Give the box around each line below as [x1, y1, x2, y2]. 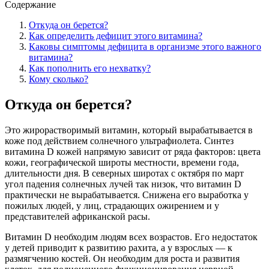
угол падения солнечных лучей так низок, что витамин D [5, 178, 241, 189]
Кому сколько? [29, 73, 88, 84]
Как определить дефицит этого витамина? [29, 30, 202, 41]
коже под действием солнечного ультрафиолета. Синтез [5, 135, 234, 146]
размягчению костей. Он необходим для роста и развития [5, 253, 240, 264]
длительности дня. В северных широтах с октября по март [5, 168, 244, 178]
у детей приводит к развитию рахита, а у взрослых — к [5, 242, 232, 253]
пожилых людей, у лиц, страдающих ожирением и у [5, 200, 219, 211]
